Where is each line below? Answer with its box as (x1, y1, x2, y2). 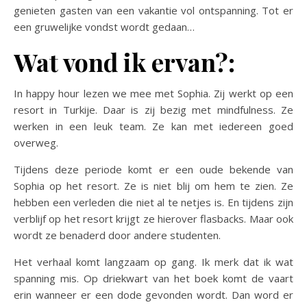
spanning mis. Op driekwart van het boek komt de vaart (14, 271, 293, 285)
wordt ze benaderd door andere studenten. (14, 228, 221, 242)
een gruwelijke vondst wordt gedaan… (14, 19, 195, 34)
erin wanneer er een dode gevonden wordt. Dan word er (14, 287, 293, 302)
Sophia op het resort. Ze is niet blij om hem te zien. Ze (14, 178, 293, 193)
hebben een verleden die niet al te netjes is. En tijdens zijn (14, 195, 293, 209)
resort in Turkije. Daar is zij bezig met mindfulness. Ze (14, 102, 293, 116)
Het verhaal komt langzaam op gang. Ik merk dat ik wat (14, 254, 293, 269)
